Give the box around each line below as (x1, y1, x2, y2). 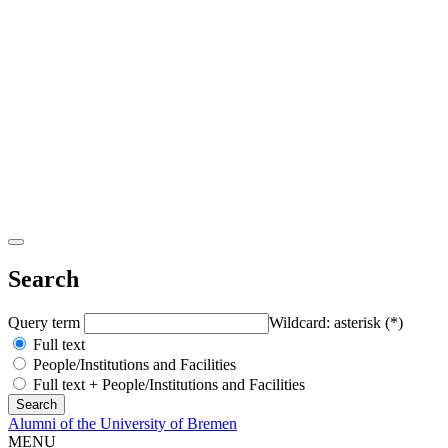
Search (8, 265, 79, 292)
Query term (8, 313, 84, 331)
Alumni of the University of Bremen (8, 414, 237, 432)
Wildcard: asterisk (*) (269, 313, 403, 331)
